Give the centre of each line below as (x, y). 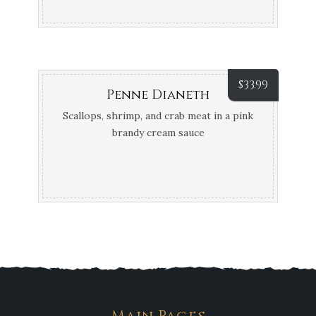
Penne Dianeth (158, 95)
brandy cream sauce (158, 133)
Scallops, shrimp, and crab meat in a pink (158, 116)
